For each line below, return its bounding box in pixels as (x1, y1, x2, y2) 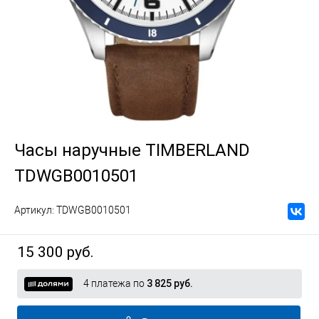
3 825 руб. (147, 278, 193, 289)
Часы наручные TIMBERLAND (14, 140, 250, 160)
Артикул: (14, 204, 56, 216)
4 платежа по (83, 278, 147, 289)
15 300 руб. (17, 244, 94, 261)
